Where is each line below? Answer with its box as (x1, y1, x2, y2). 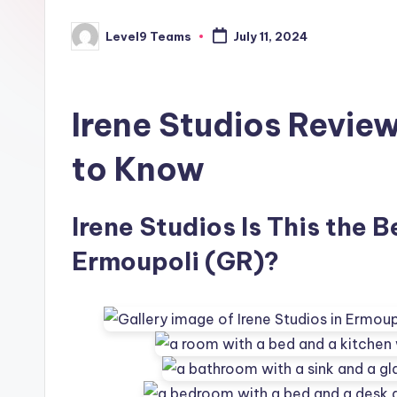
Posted (71, 34, 116, 49)
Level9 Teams (105, 28, 191, 43)
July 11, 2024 (232, 29, 307, 44)
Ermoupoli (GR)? (72, 245, 279, 276)
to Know (72, 149, 205, 190)
